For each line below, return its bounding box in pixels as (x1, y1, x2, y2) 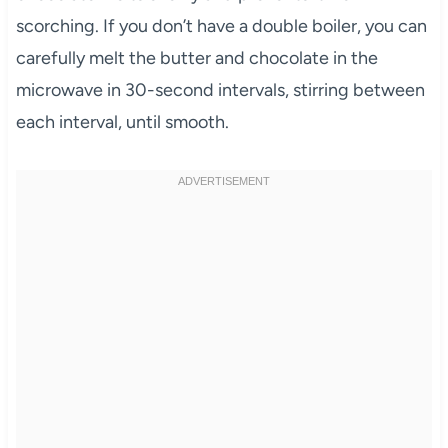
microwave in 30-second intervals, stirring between (15, 78, 425, 101)
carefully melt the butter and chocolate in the (15, 46, 378, 69)
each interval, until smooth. (15, 110, 229, 133)
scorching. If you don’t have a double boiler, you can (15, 14, 427, 37)
